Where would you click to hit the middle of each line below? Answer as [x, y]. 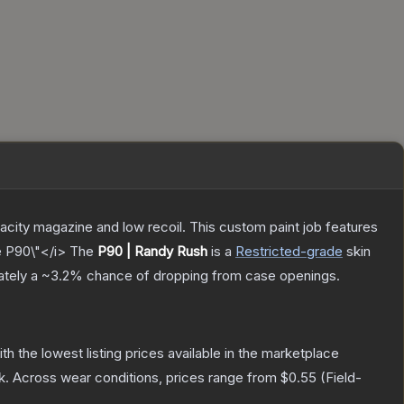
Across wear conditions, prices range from [147, 378]
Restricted [268, 252]
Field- [344, 378]
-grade [321, 252]
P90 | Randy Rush [152, 252]
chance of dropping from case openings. [211, 276]
